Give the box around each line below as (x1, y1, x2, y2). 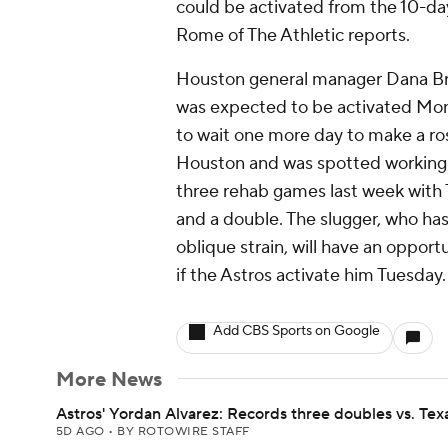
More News (56, 367, 162, 393)
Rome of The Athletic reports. (176, 24, 410, 47)
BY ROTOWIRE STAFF (117, 424, 250, 439)
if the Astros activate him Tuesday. (176, 264, 446, 287)
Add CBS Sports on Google (213, 322, 380, 340)
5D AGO (56, 424, 109, 439)
